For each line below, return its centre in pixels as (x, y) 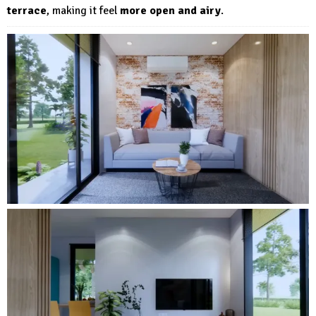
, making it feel (83, 10)
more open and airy (170, 10)
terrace (27, 10)
